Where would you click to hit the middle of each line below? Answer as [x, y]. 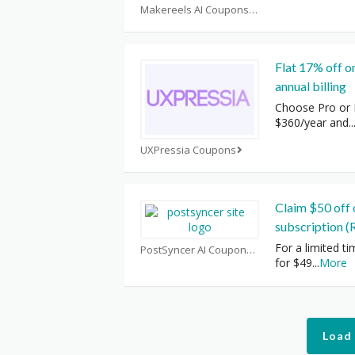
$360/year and [312, 123]
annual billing [311, 86]
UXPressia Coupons [188, 149]
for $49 [294, 262]
